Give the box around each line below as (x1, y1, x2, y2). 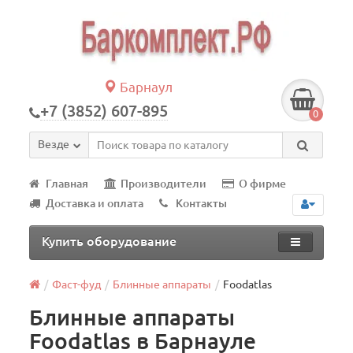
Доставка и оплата (46, 197, 144, 210)
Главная (46, 177, 89, 190)
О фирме (239, 177, 287, 190)
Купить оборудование (42, 234, 177, 248)
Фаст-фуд (52, 278, 102, 291)
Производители (121, 177, 207, 190)
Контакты (176, 197, 228, 210)
